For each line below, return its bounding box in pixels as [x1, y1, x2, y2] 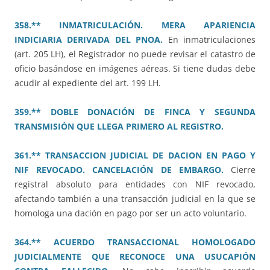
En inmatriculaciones [168, 34, 256, 46]
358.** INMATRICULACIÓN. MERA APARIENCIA [14, 19, 256, 31]
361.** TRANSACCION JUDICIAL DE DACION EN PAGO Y [14, 149, 256, 162]
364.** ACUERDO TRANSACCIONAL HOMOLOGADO [14, 236, 256, 248]
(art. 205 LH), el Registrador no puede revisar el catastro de [14, 48, 256, 60]
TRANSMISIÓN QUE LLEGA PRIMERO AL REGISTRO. [14, 121, 224, 133]
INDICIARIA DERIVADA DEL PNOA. [14, 34, 163, 46]
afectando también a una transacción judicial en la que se [14, 193, 256, 205]
